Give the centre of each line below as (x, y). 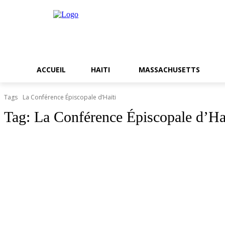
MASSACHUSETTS (169, 70)
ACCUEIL (51, 70)
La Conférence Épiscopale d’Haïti (69, 97)
